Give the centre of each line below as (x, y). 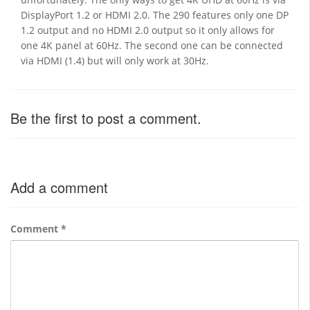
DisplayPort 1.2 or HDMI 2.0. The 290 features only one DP (155, 15)
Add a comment (59, 187)
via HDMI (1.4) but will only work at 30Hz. (116, 61)
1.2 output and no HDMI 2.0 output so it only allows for (148, 30)
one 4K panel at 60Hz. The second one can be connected (152, 45)
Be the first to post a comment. (106, 118)
